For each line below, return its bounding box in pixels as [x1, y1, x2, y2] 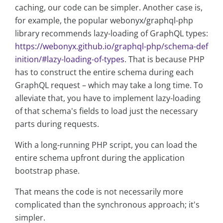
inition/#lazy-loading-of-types [15, 54, 124, 65]
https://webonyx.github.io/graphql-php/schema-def [15, 41, 208, 52]
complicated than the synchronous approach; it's [15, 199, 200, 211]
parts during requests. [15, 118, 99, 130]
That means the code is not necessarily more [15, 186, 183, 198]
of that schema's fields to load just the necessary [15, 106, 198, 117]
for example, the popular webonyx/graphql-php [15, 15, 193, 26]
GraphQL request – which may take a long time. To [15, 80, 203, 91]
